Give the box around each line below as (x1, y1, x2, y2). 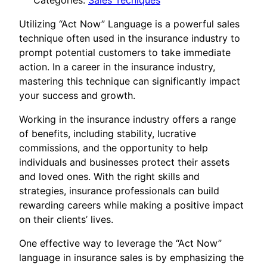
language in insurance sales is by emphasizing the (19, 252, 244, 264)
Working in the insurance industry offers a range (19, 113, 236, 126)
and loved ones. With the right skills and (19, 170, 200, 183)
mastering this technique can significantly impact (19, 75, 240, 88)
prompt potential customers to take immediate (19, 46, 231, 59)
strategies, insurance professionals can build (19, 185, 219, 197)
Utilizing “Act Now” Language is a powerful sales (19, 18, 240, 30)
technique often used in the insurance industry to (19, 32, 240, 45)
